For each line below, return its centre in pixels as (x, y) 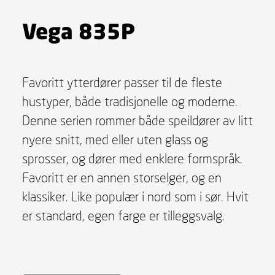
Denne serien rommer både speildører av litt (137, 120)
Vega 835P (78, 30)
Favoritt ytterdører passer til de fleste (122, 82)
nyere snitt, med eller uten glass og (115, 139)
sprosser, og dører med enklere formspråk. (132, 158)
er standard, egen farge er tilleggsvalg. (123, 215)
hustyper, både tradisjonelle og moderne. (130, 101)
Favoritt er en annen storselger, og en (122, 177)
